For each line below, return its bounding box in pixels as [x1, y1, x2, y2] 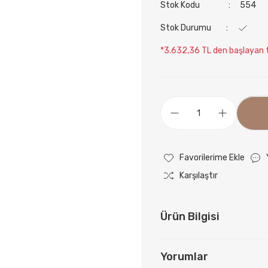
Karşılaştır [179, 170, 218, 181]
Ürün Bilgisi [160, 210, 220, 223]
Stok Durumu [160, 23, 211, 33]
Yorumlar [160, 250, 208, 263]
